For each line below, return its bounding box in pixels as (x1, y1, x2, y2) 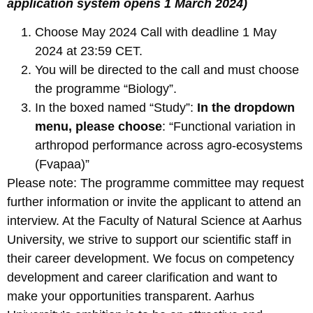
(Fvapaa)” (35, 157, 89, 172)
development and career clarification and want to (7, 270, 277, 285)
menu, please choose (35, 119, 162, 134)
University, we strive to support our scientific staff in (7, 233, 291, 247)
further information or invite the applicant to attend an (7, 195, 301, 210)
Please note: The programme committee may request (7, 176, 304, 191)
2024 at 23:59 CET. (35, 44, 143, 59)
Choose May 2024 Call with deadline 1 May (35, 25, 277, 40)
